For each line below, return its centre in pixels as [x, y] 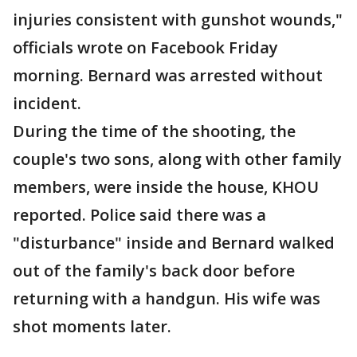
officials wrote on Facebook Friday [145, 48]
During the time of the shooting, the [154, 131]
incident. [47, 104]
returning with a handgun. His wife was [167, 299]
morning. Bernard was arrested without [168, 76]
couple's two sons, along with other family [177, 159]
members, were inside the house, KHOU [166, 187]
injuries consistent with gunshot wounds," [178, 20]
